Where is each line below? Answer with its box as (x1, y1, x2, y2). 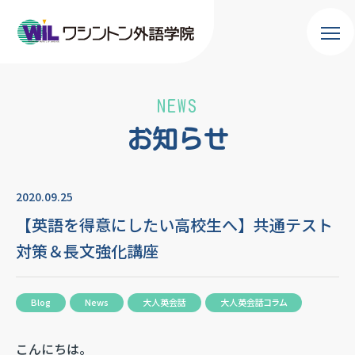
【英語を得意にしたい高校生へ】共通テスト (16, 212, 333, 236)
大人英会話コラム (220, 296, 287, 309)
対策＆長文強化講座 (16, 239, 158, 262)
